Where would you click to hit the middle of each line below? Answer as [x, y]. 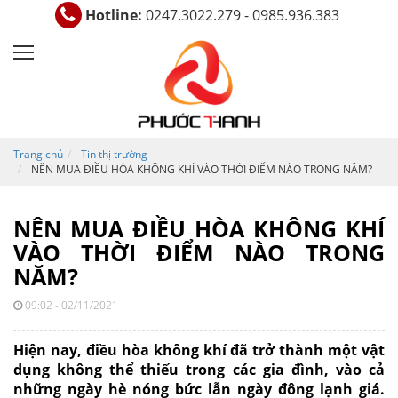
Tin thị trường [114, 154]
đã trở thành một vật [306, 350]
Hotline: [113, 15]
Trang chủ [38, 154]
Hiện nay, [50, 350]
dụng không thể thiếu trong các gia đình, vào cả [199, 370]
